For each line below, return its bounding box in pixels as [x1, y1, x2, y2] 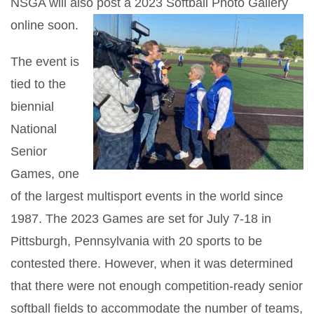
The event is [11, 54, 79, 69]
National [11, 121, 57, 136]
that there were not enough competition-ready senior [11, 278, 303, 293]
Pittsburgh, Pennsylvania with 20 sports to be [11, 233, 262, 248]
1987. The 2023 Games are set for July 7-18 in [11, 211, 271, 226]
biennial [11, 99, 54, 114]
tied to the [11, 76, 66, 91]
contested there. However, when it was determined [11, 256, 293, 271]
